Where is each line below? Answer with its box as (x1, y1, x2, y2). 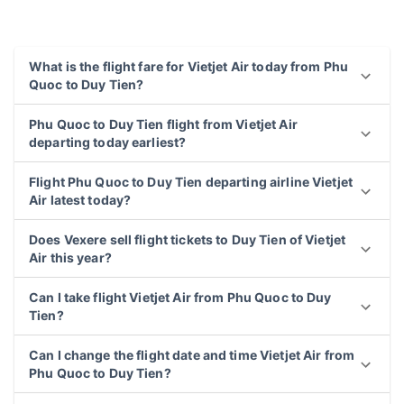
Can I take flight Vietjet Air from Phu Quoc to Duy (29, 289, 332, 306)
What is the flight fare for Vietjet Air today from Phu (29, 59, 349, 75)
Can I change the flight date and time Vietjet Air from (29, 347, 355, 363)
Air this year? (29, 250, 112, 266)
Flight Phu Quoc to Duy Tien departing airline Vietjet (29, 174, 353, 190)
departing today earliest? (29, 134, 187, 151)
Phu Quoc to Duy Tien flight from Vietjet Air (29, 116, 298, 133)
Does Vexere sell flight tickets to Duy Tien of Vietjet (29, 232, 346, 248)
